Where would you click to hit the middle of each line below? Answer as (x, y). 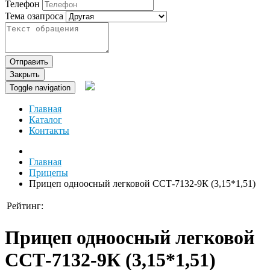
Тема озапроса (34, 16)
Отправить (29, 62)
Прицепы (49, 173)
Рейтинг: (25, 206)
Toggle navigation (40, 88)
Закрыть (25, 75)
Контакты (49, 131)
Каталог (46, 120)
